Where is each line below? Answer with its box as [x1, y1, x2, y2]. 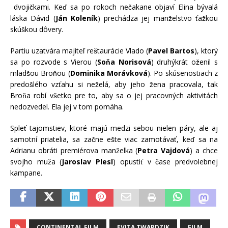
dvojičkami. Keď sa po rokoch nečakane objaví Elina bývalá [10, 2, 218, 12]
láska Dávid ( [10, 13, 55, 23]
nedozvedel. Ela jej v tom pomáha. [10, 101, 124, 111]
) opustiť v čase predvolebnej [113, 156, 218, 166]
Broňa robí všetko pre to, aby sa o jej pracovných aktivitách [10, 90, 218, 100]
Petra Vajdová [137, 145, 190, 155]
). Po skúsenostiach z [148, 68, 218, 78]
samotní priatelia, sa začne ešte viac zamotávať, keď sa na [10, 134, 218, 144]
